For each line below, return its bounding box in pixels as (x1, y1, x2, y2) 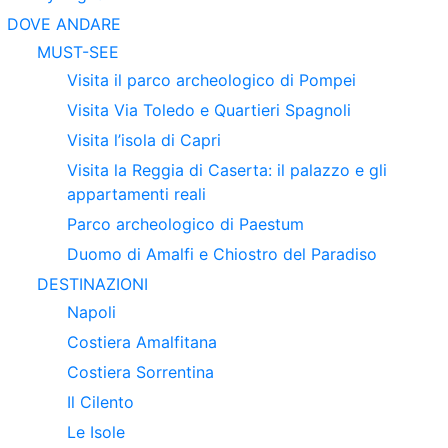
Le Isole (67, 422, 125, 443)
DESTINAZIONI (37, 274, 148, 295)
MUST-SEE (37, 42, 119, 63)
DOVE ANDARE (7, 14, 121, 35)
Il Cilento (67, 392, 134, 413)
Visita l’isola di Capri (67, 130, 221, 151)
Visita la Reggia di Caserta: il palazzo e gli (67, 160, 387, 181)
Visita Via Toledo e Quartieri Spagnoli (67, 100, 351, 121)
